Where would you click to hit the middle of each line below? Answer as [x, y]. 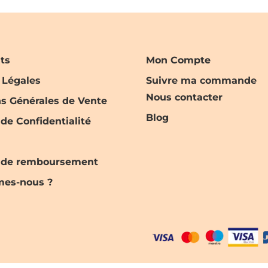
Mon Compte [178, 60]
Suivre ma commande [201, 81]
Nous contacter [184, 98]
